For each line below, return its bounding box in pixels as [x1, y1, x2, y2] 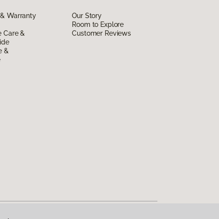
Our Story [72, 11, 102, 20]
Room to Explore [72, 20, 124, 28]
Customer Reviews [72, 29, 131, 37]
